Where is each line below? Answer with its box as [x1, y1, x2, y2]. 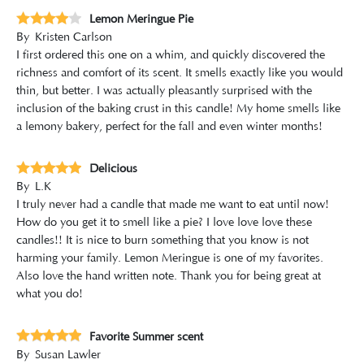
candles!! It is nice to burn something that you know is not [16, 234, 309, 248]
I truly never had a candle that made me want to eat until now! [16, 198, 329, 212]
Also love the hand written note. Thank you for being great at [16, 270, 321, 284]
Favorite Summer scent [89, 330, 203, 344]
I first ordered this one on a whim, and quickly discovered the [16, 49, 325, 63]
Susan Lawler [35, 348, 101, 362]
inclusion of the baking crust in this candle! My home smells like [16, 102, 340, 116]
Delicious [89, 162, 137, 176]
